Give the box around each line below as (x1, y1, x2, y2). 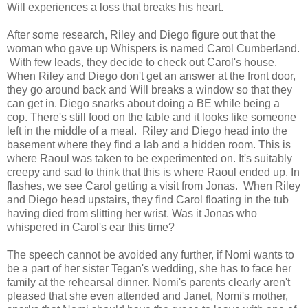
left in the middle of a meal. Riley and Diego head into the (7, 125, 287, 137)
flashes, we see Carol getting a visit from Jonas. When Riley (7, 180, 300, 192)
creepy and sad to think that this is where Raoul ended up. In (7, 166, 300, 179)
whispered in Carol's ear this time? (7, 221, 177, 234)
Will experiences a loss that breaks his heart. (7, 1, 226, 14)
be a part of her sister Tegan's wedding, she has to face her (7, 263, 291, 275)
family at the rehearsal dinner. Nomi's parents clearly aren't (7, 276, 290, 289)
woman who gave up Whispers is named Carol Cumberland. (7, 43, 300, 55)
